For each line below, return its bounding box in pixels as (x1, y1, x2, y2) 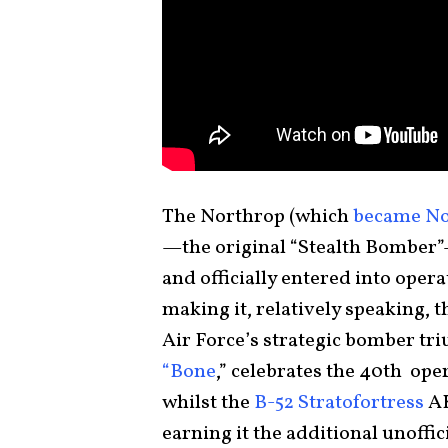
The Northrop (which (162, 203, 353, 231)
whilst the (162, 389, 254, 417)
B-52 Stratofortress (254, 389, 424, 417)
